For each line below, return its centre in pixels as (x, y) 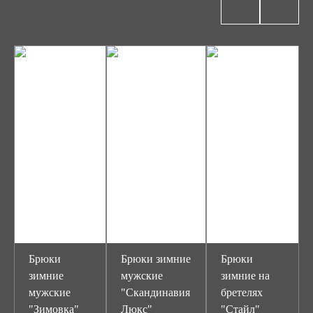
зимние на (245, 276)
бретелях (241, 292)
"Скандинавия (155, 292)
